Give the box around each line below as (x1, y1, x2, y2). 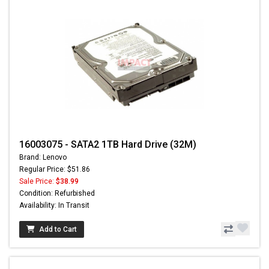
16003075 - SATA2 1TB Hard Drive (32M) (19, 138, 196, 150)
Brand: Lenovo (19, 153, 67, 162)
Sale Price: (19, 177, 56, 186)
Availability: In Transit (19, 201, 89, 210)
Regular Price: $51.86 (19, 165, 90, 174)
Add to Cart (39, 225, 77, 234)
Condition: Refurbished (19, 189, 95, 198)
